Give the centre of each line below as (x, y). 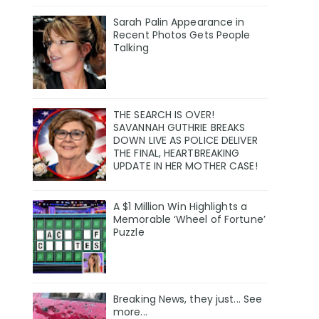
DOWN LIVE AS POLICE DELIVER (185, 140)
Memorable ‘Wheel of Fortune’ (189, 220)
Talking (131, 47)
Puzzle (129, 232)
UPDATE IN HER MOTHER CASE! (185, 166)
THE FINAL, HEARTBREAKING (177, 153)
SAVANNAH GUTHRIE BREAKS (179, 127)
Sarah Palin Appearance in (179, 22)
